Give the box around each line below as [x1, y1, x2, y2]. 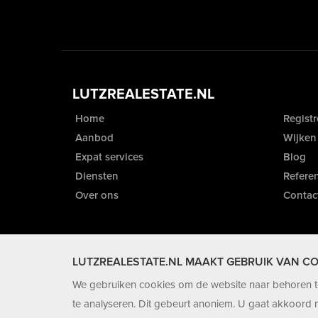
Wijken [280, 131, 317, 145]
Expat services [72, 150, 143, 164]
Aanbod [72, 131, 114, 145]
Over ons [72, 189, 119, 202]
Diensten [72, 170, 119, 183]
